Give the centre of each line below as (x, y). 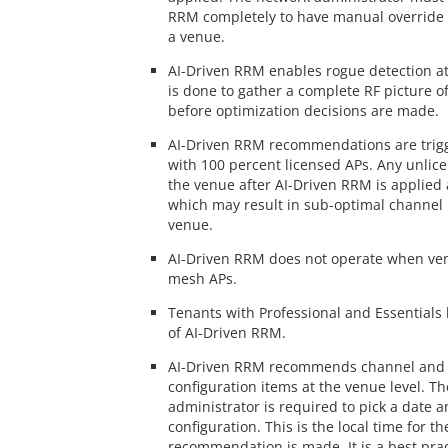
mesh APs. (202, 279)
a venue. (196, 37)
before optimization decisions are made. (303, 111)
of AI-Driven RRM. (226, 333)
